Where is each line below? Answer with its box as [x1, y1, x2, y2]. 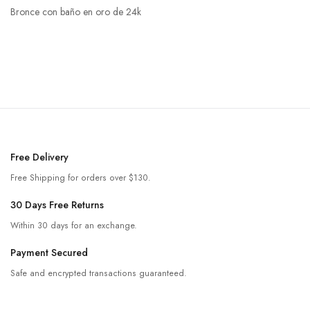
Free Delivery [10, 150, 69, 165]
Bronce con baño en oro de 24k [10, 5, 141, 19]
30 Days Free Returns [10, 198, 104, 212]
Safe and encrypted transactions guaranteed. [10, 267, 187, 280]
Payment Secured [10, 246, 88, 260]
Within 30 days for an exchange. [10, 219, 137, 232]
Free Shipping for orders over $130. [10, 172, 151, 185]
